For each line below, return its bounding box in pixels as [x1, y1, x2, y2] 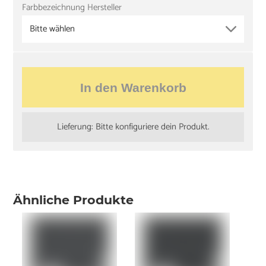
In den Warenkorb [80, 80, 186, 94]
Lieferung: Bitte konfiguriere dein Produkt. [56, 119, 210, 134]
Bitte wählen [30, 21, 75, 37]
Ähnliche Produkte [13, 192, 134, 207]
